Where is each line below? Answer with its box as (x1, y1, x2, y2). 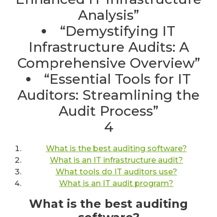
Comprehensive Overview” (17, 54, 200, 71)
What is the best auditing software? (46, 143, 187, 153)
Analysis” (78, 6, 139, 23)
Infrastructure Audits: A (28, 38, 189, 55)
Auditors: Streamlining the (17, 86, 200, 103)
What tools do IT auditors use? (55, 167, 177, 176)
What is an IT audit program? (59, 178, 173, 188)
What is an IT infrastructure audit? (49, 155, 183, 165)
